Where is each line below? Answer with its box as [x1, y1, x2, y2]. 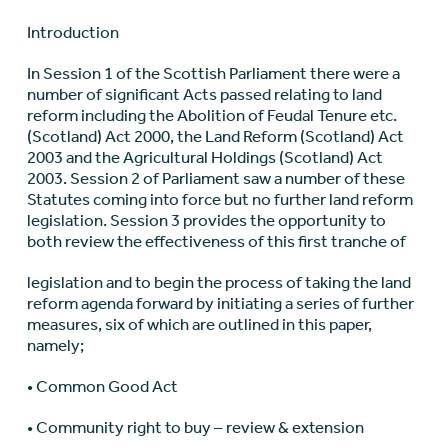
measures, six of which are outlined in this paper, [26, 314, 372, 335]
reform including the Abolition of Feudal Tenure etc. [26, 105, 397, 126]
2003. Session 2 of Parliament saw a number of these [26, 168, 405, 189]
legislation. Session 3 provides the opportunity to [26, 210, 386, 231]
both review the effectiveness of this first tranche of [26, 231, 406, 252]
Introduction [26, 22, 119, 43]
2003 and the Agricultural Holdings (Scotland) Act [26, 147, 383, 168]
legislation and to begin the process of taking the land [26, 272, 411, 293]
